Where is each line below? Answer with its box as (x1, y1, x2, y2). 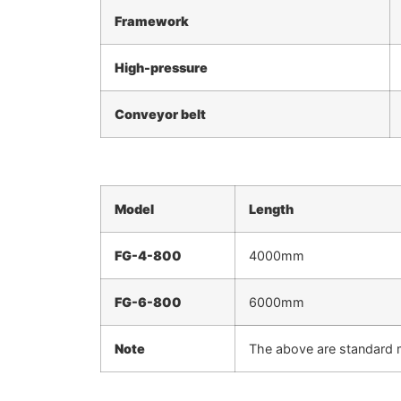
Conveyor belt (115, 106, 206, 122)
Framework (115, 13, 189, 29)
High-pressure (115, 59, 208, 75)
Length (249, 201, 294, 218)
